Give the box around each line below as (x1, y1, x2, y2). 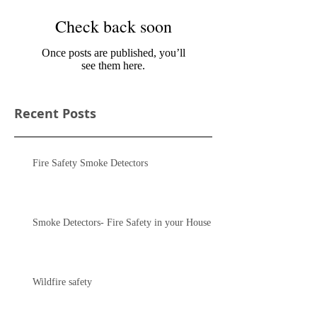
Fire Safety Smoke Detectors (33, 158, 148, 169)
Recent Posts (14, 105, 96, 123)
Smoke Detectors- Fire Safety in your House (33, 217, 211, 229)
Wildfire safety (33, 277, 92, 288)
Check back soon (54, 15, 172, 38)
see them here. (81, 59, 145, 72)
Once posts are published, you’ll (41, 47, 185, 59)
